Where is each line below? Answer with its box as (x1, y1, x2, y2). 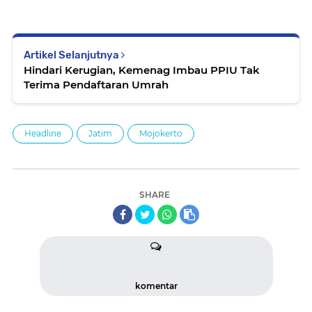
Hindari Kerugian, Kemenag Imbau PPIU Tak (24, 63, 260, 77)
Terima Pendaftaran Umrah (24, 78, 169, 92)
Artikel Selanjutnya (24, 49, 121, 62)
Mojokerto (139, 128, 182, 139)
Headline (24, 128, 61, 139)
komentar (134, 281, 178, 292)
